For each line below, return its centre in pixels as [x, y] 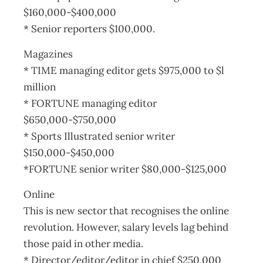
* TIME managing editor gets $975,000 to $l [124, 70]
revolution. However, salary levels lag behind [126, 227]
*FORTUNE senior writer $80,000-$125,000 [125, 169]
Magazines [48, 54]
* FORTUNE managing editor [90, 103]
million [40, 87]
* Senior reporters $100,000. [89, 29]
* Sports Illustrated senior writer [99, 136]
